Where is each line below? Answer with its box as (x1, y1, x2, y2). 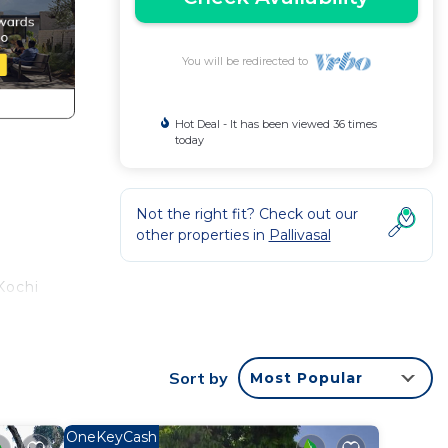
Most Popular (250, 369, 363, 388)
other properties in (135, 226, 269, 244)
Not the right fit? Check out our (135, 205, 358, 223)
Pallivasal (268, 226, 331, 244)
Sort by (169, 368, 228, 389)
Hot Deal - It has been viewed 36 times (174, 117, 377, 131)
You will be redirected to (181, 54, 314, 68)
